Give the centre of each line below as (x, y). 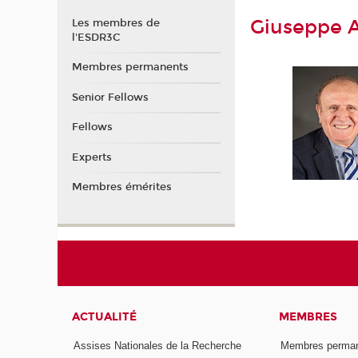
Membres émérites (121, 187)
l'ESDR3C (96, 37)
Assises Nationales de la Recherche (158, 345)
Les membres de (115, 23)
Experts (91, 157)
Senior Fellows (110, 97)
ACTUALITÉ (105, 317)
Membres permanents (130, 68)
